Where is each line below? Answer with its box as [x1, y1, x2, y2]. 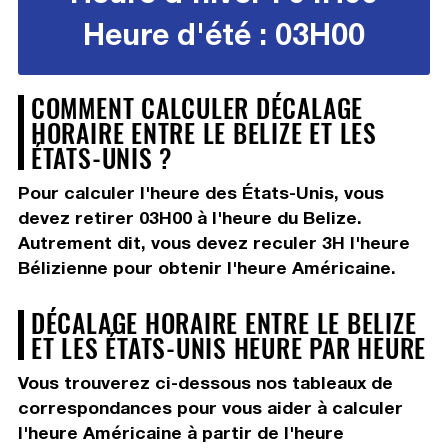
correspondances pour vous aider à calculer [17, 397, 403, 419]
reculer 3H [252, 232, 350, 254]
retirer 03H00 [74, 207, 192, 229]
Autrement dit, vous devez [17, 232, 253, 254]
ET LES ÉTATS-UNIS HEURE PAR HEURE [30, 328, 427, 367]
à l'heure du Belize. [191, 207, 362, 229]
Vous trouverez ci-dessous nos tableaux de [17, 372, 393, 394]
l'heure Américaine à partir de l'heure [17, 422, 344, 444]
